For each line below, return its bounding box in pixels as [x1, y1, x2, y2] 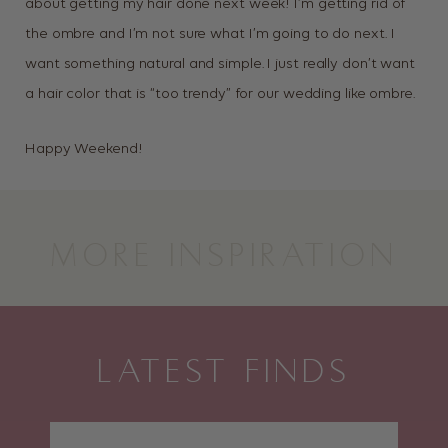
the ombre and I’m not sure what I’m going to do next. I [25, 27, 395, 42]
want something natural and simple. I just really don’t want [25, 57, 416, 72]
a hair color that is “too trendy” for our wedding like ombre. [25, 87, 415, 102]
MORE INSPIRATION [50, 242, 398, 274]
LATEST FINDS [97, 358, 351, 390]
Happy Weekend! [25, 142, 143, 157]
